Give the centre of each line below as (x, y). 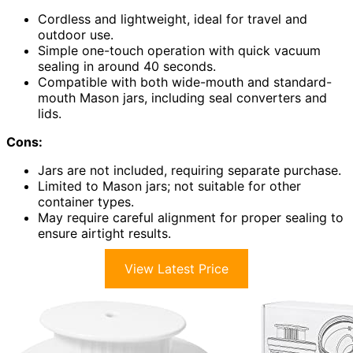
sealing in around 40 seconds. (127, 67)
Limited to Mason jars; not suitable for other (169, 186)
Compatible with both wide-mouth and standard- (185, 82)
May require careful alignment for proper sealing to (191, 218)
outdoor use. (76, 35)
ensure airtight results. (104, 234)
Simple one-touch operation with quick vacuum (179, 51)
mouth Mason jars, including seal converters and (182, 98)
